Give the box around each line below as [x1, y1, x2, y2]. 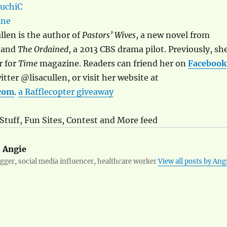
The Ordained [17, 44, 68, 54]
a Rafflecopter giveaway [18, 86, 113, 97]
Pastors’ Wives [82, 29, 136, 40]
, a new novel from [135, 29, 210, 40]
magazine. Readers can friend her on [37, 58, 188, 68]
